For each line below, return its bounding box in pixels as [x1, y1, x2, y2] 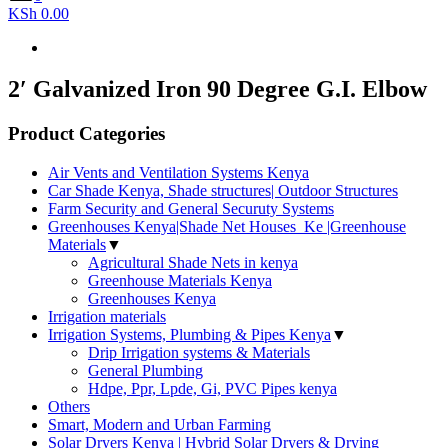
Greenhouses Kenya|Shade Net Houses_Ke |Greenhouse [48, 218, 406, 236]
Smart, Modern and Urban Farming [48, 416, 271, 434]
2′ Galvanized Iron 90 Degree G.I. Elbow [8, 76, 427, 103]
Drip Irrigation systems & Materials [88, 344, 310, 362]
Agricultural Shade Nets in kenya [88, 254, 298, 272]
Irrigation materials [48, 308, 166, 326]
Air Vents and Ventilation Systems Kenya [48, 164, 309, 182]
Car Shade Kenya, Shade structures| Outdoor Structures [48, 182, 398, 200]
